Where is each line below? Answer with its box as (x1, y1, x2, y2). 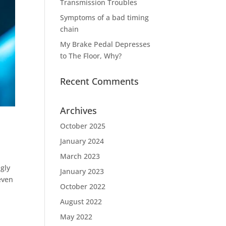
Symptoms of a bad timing (60, 12, 149, 22)
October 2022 (60, 181, 106, 191)
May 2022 (60, 211, 93, 221)
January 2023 (60, 166, 104, 176)
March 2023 (60, 151, 100, 161)
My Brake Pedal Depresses (60, 39, 151, 49)
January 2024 (60, 136, 104, 146)
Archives (60, 104, 97, 117)
